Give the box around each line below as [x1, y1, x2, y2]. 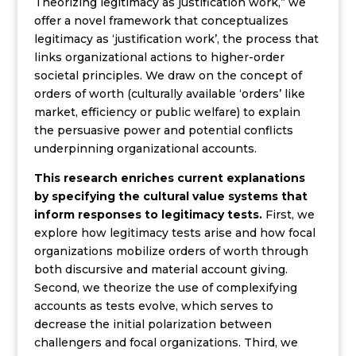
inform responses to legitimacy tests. [33, 207, 262, 222]
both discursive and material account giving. [33, 262, 291, 277]
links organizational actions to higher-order [33, 50, 284, 64]
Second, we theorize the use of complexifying [33, 281, 297, 295]
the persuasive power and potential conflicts [33, 123, 293, 137]
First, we [261, 207, 315, 222]
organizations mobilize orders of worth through [33, 244, 308, 258]
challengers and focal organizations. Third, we [33, 335, 298, 350]
